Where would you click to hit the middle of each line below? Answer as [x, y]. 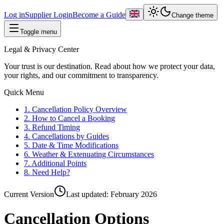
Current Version [29, 194]
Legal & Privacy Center [41, 49]
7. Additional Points [55, 163]
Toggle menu [38, 32]
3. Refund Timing [52, 127]
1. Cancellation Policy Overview [75, 109]
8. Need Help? [47, 172]
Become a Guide [99, 15]
